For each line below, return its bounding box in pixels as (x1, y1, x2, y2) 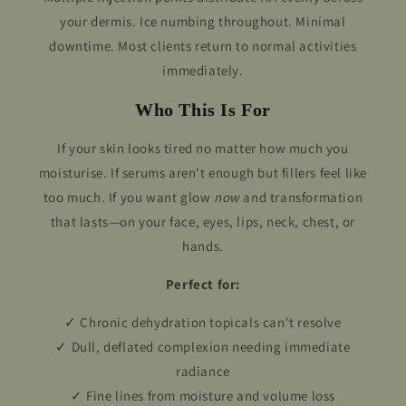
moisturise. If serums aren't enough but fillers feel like (38, 164, 368, 182)
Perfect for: (165, 275, 241, 294)
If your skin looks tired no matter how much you (57, 140, 349, 158)
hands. (182, 237, 224, 256)
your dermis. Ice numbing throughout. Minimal (60, 13, 346, 31)
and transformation (239, 188, 363, 207)
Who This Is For (135, 99, 271, 120)
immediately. (162, 62, 244, 80)
